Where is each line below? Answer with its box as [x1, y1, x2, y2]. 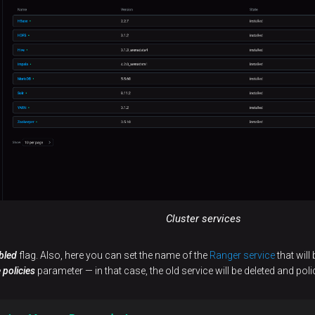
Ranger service [210, 249, 275, 261]
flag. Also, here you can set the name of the [17, 249, 210, 261]
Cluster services [165, 212, 241, 225]
